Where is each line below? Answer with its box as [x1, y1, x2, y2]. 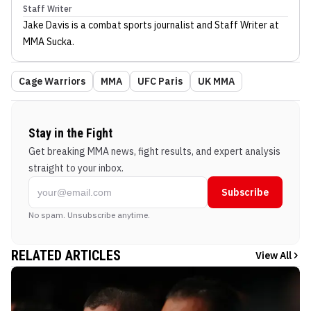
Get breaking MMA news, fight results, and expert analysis [28, 144, 280, 158]
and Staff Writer [194, 18, 267, 31]
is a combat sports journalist [69, 18, 194, 31]
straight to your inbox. [28, 161, 124, 174]
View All [255, 249, 292, 262]
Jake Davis [23, 18, 69, 31]
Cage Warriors [19, 74, 85, 87]
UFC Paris [137, 74, 183, 87]
